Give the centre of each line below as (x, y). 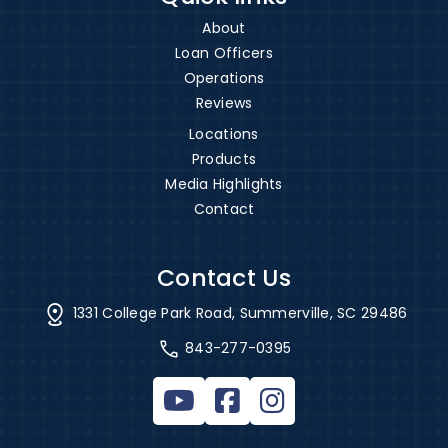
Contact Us (224, 277)
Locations (224, 133)
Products (224, 158)
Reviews (224, 102)
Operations (224, 77)
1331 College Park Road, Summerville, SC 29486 (238, 312)
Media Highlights (224, 183)
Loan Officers (224, 52)
